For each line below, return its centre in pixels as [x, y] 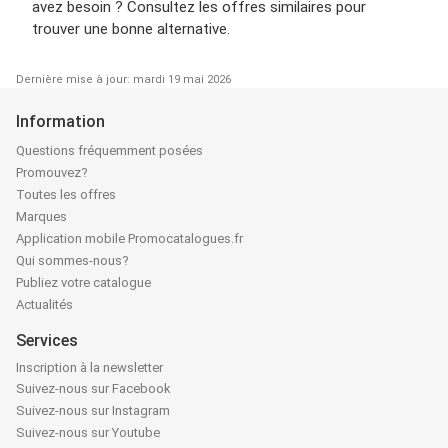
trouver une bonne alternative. [131, 28]
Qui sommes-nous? [72, 260]
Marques [41, 216]
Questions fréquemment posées [109, 150]
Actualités [44, 304]
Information [60, 121]
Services [47, 340]
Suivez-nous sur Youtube [88, 432]
